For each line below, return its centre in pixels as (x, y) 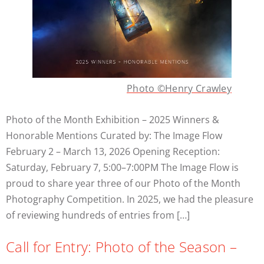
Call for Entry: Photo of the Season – (122, 247)
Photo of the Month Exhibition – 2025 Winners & (113, 119)
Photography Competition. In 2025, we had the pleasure (130, 199)
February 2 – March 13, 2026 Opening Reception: (113, 151)
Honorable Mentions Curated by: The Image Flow (114, 135)
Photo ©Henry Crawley (179, 88)
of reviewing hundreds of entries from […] (98, 215)
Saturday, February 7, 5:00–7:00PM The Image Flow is (122, 167)
